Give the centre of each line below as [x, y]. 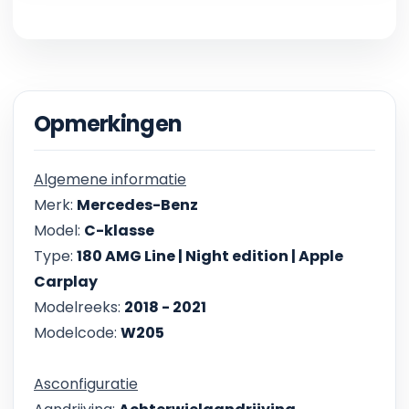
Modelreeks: [79, 308]
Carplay [66, 282]
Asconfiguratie [86, 384]
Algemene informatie [110, 180]
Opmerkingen [108, 124]
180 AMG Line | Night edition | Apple [210, 257]
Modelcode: [77, 333]
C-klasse [119, 231]
